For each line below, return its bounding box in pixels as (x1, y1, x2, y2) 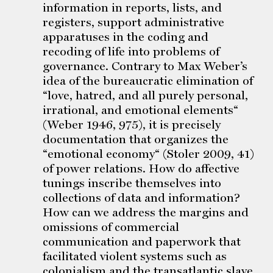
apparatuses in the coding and (43, 29, 208, 44)
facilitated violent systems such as (43, 249, 227, 263)
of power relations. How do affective (43, 161, 239, 175)
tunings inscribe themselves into (43, 175, 221, 190)
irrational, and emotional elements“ (43, 102, 238, 117)
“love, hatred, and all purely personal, (43, 88, 248, 102)
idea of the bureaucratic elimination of (43, 73, 253, 88)
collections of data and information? (43, 190, 240, 205)
